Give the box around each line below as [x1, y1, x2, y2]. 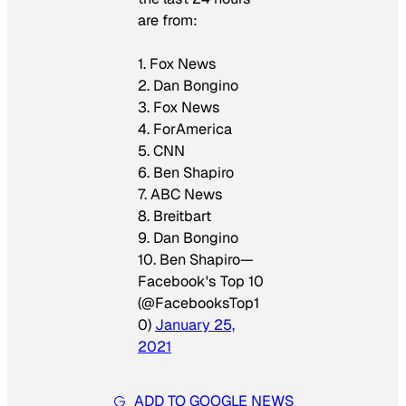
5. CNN [138, 140, 185, 160]
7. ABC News [138, 184, 223, 204]
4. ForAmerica [138, 119, 232, 139]
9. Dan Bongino [138, 227, 238, 247]
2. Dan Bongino [138, 75, 238, 95]
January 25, [155, 314, 235, 334]
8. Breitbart [138, 206, 211, 226]
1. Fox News [138, 53, 217, 73]
